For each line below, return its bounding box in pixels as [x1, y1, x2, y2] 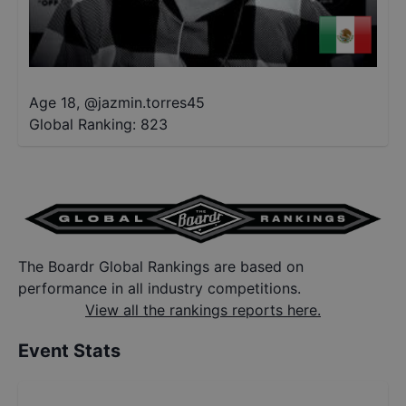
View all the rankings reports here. [85, 301, 321, 320]
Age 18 [29, 93, 76, 111]
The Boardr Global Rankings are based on [18, 257, 304, 276]
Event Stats [18, 340, 121, 362]
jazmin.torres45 [98, 93, 205, 111]
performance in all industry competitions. [18, 279, 301, 298]
